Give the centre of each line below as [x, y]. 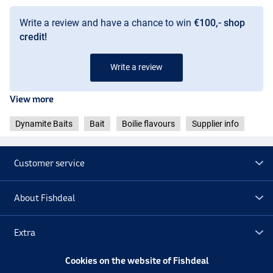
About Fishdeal [45, 197]
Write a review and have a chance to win [107, 23]
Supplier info [215, 123]
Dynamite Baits [44, 123]
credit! [33, 37]
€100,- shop [219, 23]
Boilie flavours [148, 123]
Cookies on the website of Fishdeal [136, 260]
